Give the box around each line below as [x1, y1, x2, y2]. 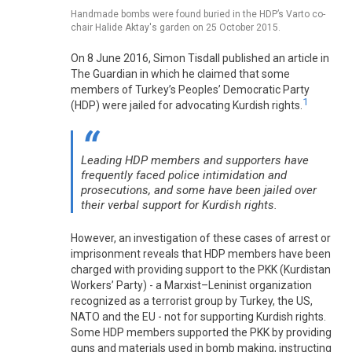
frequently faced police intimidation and [81, 167, 287, 182]
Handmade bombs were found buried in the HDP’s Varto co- [71, 8, 325, 20]
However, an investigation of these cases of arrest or [71, 232, 331, 245]
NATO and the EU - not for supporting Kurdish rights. [71, 310, 326, 324]
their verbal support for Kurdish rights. [81, 197, 280, 212]
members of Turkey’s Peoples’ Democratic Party [71, 82, 310, 96]
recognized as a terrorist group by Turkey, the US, [71, 295, 313, 308]
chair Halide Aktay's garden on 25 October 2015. [71, 21, 280, 33]
